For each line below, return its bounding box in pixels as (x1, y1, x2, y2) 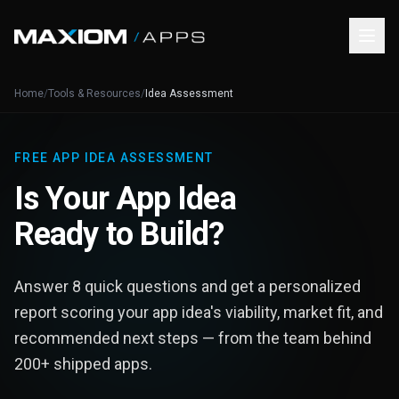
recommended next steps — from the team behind (14, 329, 371, 347)
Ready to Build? (14, 216, 224, 253)
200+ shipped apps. (14, 354, 152, 373)
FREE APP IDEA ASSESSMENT (14, 151, 214, 165)
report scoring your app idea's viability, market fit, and (14, 303, 383, 322)
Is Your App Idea (14, 180, 236, 217)
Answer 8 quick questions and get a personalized (14, 277, 361, 296)
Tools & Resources (48, 87, 141, 100)
